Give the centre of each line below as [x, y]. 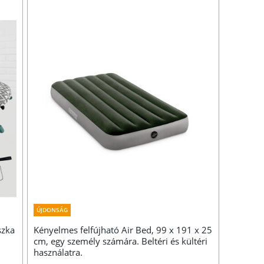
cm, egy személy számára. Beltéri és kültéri [121, 241]
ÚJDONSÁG [52, 210]
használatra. [58, 253]
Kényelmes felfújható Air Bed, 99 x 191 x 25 [123, 230]
